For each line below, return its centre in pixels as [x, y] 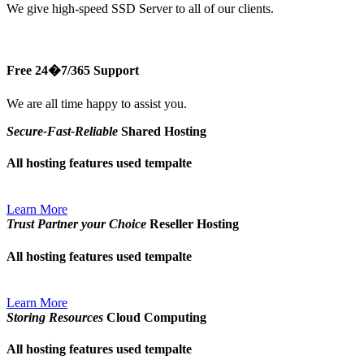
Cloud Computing [155, 317]
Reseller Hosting [193, 224]
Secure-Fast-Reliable [62, 131]
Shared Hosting [162, 131]
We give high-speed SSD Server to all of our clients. [140, 9]
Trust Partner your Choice [76, 224]
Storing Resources [55, 317]
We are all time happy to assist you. [97, 103]
